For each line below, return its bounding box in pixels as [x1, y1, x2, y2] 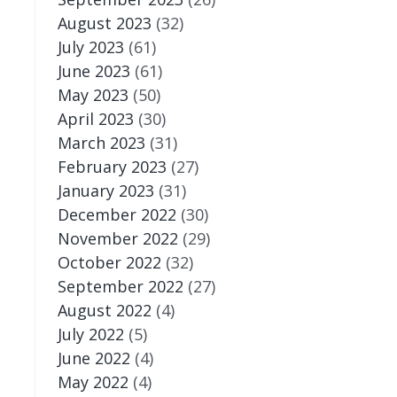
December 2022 [57, 203, 176, 225]
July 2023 [57, 35, 124, 58]
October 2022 [57, 251, 161, 273]
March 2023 [57, 131, 145, 153]
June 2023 [57, 59, 130, 82]
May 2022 [57, 370, 128, 393]
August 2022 [57, 299, 152, 321]
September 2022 [57, 275, 183, 297]
